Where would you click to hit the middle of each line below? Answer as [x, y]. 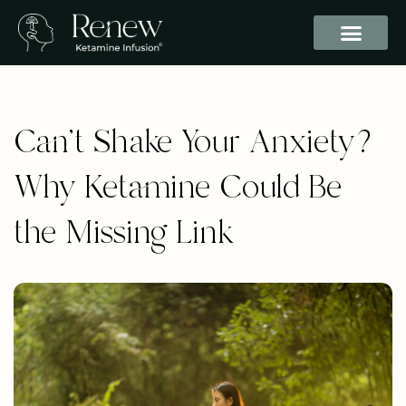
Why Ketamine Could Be [178, 187]
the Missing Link [124, 232]
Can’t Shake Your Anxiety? [198, 142]
